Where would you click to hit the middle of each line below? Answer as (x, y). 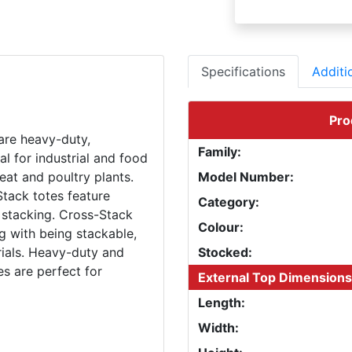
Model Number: (246, 176)
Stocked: (225, 252)
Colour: (221, 227)
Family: (220, 151)
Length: (222, 302)
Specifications (243, 71)
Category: (229, 202)
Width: (218, 327)
